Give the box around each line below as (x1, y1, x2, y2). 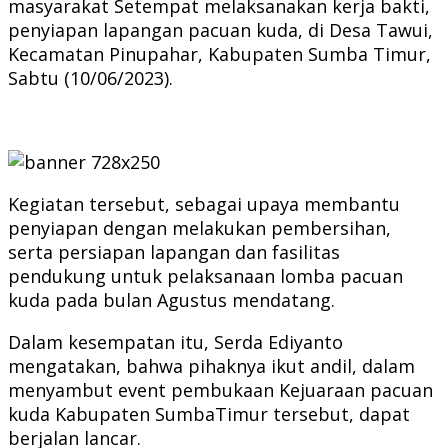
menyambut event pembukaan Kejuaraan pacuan (8, 377, 433, 402)
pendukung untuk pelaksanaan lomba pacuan (8, 263, 403, 288)
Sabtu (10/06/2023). (8, 65, 173, 90)
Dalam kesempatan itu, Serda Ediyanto (8, 329, 343, 354)
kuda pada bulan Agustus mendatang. (8, 287, 335, 312)
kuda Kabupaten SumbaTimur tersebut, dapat (8, 401, 410, 426)
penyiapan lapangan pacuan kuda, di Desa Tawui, (8, 17, 433, 42)
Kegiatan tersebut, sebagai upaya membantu (8, 191, 400, 216)
